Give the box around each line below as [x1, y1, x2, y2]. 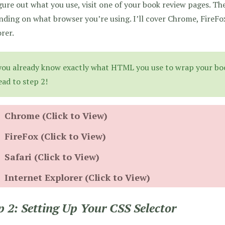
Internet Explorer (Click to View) [4, 171, 150, 183]
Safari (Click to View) [4, 150, 99, 163]
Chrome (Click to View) [4, 109, 107, 122]
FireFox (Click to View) [4, 130, 106, 142]
